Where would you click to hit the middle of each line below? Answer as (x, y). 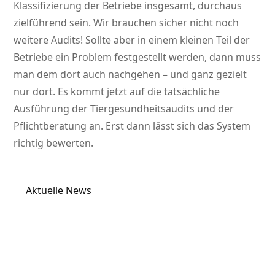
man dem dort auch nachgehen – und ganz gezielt (130, 75)
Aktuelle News (59, 191)
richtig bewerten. (54, 143)
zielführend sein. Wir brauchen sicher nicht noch (126, 23)
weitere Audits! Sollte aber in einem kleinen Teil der (132, 40)
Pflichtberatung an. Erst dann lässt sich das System (132, 126)
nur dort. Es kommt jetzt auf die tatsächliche (117, 92)
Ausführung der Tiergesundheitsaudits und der (124, 109)
